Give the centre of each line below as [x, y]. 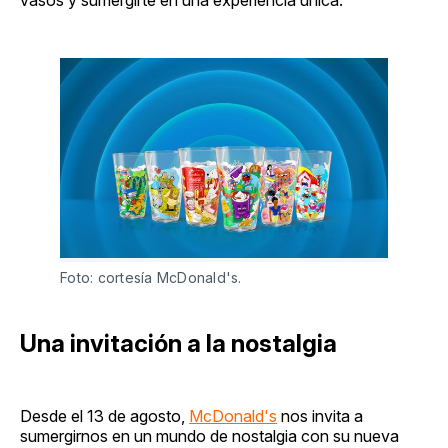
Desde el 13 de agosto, [104, 416]
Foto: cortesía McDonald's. [151, 278]
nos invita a [320, 416]
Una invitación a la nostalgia [178, 344]
